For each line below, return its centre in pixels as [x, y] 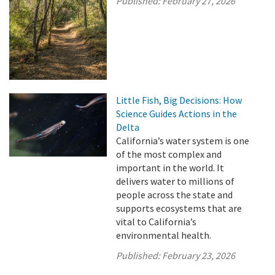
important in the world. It [170, 167]
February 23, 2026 [199, 255]
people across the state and [175, 194]
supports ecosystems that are [179, 208]
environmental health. [164, 235]
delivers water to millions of [176, 181]
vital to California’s [157, 221]
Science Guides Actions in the [177, 113]
